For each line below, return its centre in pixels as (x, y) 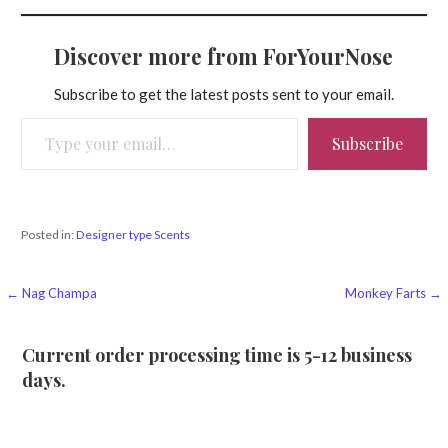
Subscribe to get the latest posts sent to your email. (223, 94)
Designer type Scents (132, 234)
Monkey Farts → (393, 292)
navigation (71, 334)
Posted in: (48, 234)
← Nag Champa (52, 292)
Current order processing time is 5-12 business (217, 355)
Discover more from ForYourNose (224, 56)
